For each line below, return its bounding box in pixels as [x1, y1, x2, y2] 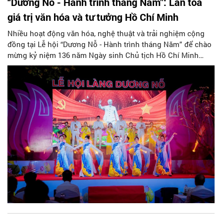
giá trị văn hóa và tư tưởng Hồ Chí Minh [7, 10, 178, 23]
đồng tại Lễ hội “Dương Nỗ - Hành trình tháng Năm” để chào [7, 39, 212, 49]
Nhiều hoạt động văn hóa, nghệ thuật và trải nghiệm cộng [7, 28, 205, 38]
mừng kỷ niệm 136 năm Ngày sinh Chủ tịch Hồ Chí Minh [7, 50, 199, 60]
